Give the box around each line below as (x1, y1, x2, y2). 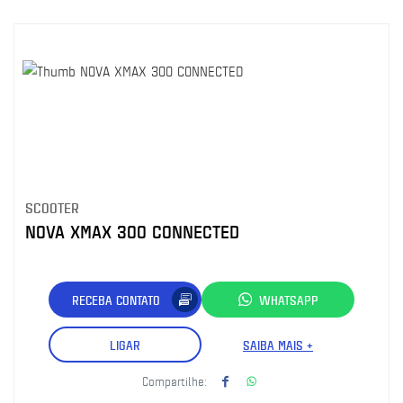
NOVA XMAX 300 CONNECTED (25, 219, 239, 244)
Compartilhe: (142, 372, 207, 389)
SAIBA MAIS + (243, 336, 313, 354)
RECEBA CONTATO (72, 291, 160, 309)
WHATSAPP (259, 291, 318, 309)
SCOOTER (25, 198, 79, 217)
